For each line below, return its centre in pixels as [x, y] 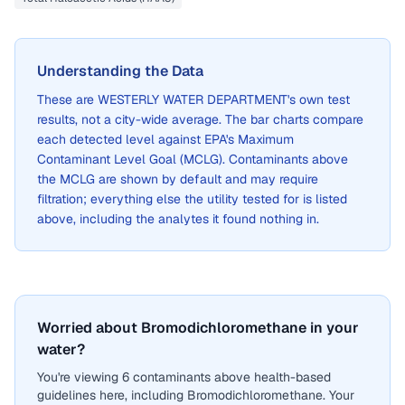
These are [67, 99]
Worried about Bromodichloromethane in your [198, 328]
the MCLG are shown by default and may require [178, 179]
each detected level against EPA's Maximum [165, 139]
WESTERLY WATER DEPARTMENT [193, 99]
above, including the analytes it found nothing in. [178, 219]
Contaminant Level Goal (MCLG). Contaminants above [193, 159]
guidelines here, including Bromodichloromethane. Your [196, 395]
